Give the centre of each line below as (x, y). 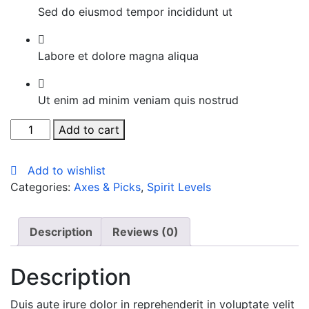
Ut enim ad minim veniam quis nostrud (138, 100)
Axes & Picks (107, 187)
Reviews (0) (146, 231)
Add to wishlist (67, 170)
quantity (31, 160)
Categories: (42, 187)
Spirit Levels (179, 187)
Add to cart (89, 129)
